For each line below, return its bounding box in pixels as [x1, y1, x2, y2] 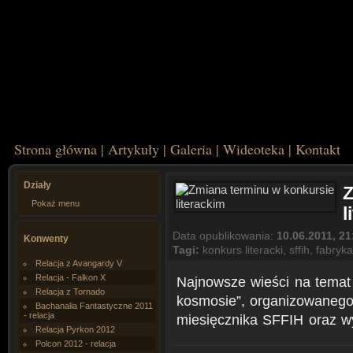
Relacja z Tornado [35, 287, 105, 296]
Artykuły [108, 139, 159, 158]
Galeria [170, 139, 212, 158]
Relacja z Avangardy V [35, 258, 122, 268]
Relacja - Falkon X [35, 273, 106, 282]
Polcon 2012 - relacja [35, 339, 116, 348]
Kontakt [295, 139, 340, 158]
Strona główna [14, 139, 97, 158]
